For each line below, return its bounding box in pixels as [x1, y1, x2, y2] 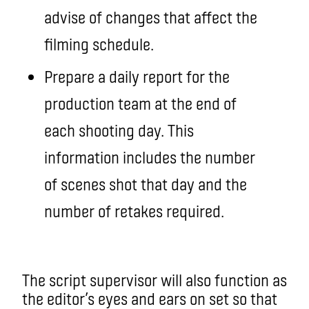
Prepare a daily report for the [44, 66, 230, 86]
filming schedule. [44, 33, 163, 54]
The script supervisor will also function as [22, 269, 287, 290]
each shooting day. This [44, 119, 194, 140]
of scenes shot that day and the [44, 173, 247, 194]
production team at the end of [44, 92, 237, 113]
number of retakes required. [44, 200, 224, 221]
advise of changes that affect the [44, 6, 257, 27]
